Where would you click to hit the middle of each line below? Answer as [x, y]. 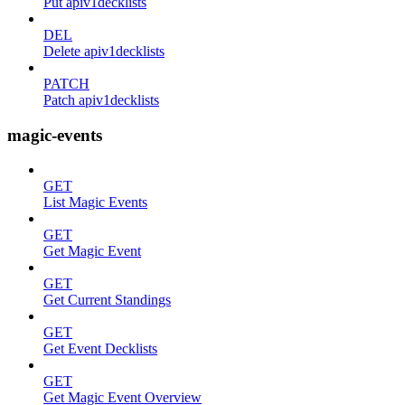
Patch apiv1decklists [101, 100]
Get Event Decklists [100, 349]
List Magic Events [95, 202]
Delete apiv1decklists [104, 51]
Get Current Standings [107, 300]
